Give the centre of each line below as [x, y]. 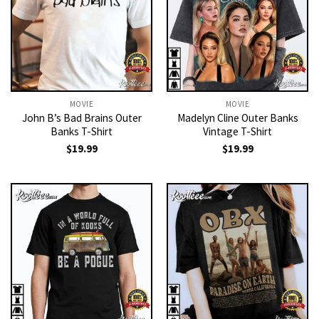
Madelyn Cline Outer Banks [237, 118]
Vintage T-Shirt [237, 132]
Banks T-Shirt [82, 132]
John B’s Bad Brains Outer [82, 118]
